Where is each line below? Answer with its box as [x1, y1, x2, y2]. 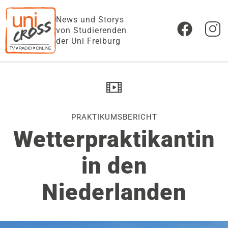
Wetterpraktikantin [13, 126, 215, 153]
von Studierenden [56, 25, 127, 36]
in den [81, 152, 147, 179]
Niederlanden [42, 179, 186, 206]
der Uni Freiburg [56, 36, 121, 46]
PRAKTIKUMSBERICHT [71, 112, 157, 122]
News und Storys [56, 15, 124, 25]
